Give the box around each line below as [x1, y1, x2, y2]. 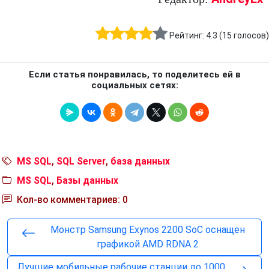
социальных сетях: [91, 80, 178, 91]
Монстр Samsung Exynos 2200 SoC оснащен [50, 224, 245, 236]
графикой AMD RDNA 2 [97, 238, 199, 250]
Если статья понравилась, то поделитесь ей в [28, 69, 241, 80]
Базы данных [56, 175, 118, 187]
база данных [110, 156, 170, 168]
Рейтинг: [169, 31, 206, 41]
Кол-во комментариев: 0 [14, 194, 128, 206]
